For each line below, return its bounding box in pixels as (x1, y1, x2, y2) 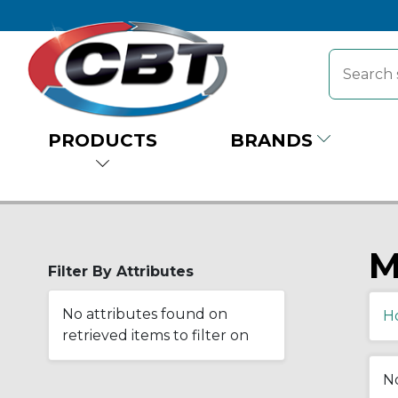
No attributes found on (62, 305, 227, 322)
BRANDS (230, 129, 313, 151)
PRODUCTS (48, 129, 157, 151)
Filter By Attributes (48, 262, 194, 280)
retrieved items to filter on (62, 326, 249, 344)
